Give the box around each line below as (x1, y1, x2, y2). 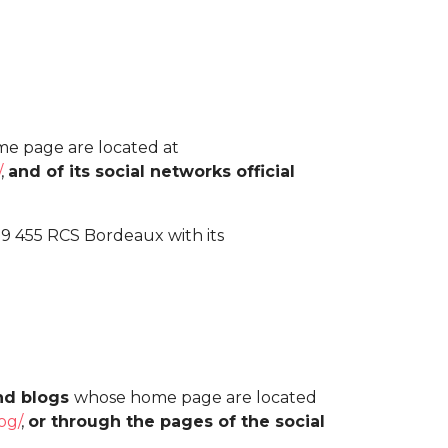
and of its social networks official (8, 161, 295, 181)
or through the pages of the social (28, 411, 325, 431)
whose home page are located (74, 387, 317, 407)
